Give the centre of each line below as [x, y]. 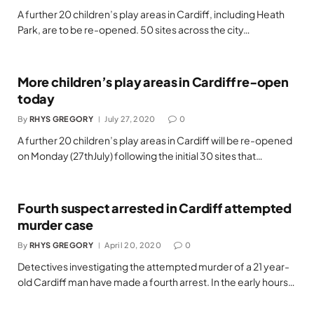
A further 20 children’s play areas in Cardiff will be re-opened [155, 141]
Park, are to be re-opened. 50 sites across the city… [134, 30]
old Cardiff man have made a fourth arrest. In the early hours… [156, 282]
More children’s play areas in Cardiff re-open [153, 82]
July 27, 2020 [130, 119]
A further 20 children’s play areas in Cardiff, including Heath [151, 14]
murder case [56, 225]
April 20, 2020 [133, 245]
